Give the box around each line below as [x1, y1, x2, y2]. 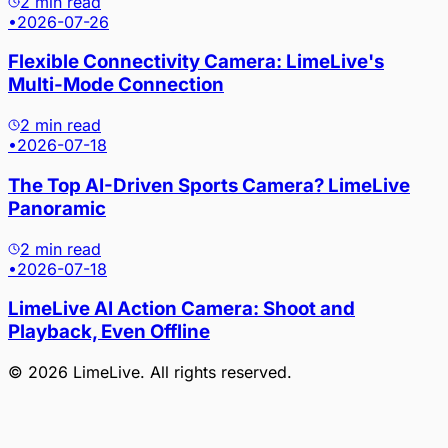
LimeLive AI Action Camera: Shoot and [8, 297, 355, 321]
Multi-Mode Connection [8, 73, 224, 97]
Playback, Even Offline [8, 320, 210, 344]
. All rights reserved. [140, 361, 292, 382]
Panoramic [8, 196, 106, 220]
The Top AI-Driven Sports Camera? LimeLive [8, 173, 410, 197]
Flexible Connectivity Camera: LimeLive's [8, 50, 384, 74]
